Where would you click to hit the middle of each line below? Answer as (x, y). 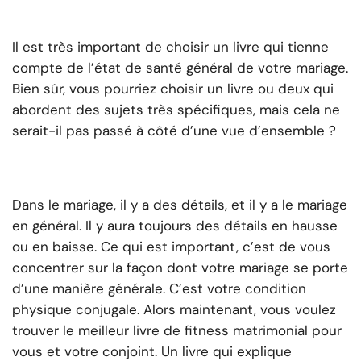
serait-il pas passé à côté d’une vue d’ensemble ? (174, 131)
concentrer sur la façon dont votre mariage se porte (180, 268)
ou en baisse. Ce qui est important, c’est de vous (171, 247)
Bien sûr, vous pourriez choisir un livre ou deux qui (173, 89)
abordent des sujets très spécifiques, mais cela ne (176, 110)
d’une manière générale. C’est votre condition (159, 289)
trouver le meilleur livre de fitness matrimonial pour (177, 331)
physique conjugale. (78, 310)
